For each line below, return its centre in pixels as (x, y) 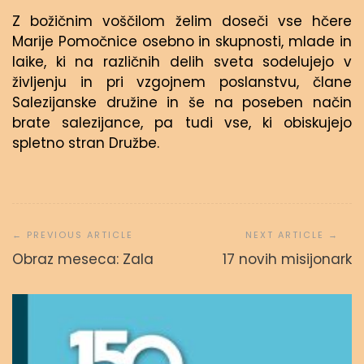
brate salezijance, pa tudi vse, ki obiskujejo (182, 123)
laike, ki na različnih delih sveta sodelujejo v (182, 62)
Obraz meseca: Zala (83, 259)
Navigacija (54, 212)
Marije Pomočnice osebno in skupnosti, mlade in (182, 41)
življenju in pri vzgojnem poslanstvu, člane (182, 82)
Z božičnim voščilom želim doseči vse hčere (182, 21)
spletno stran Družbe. (86, 143)
